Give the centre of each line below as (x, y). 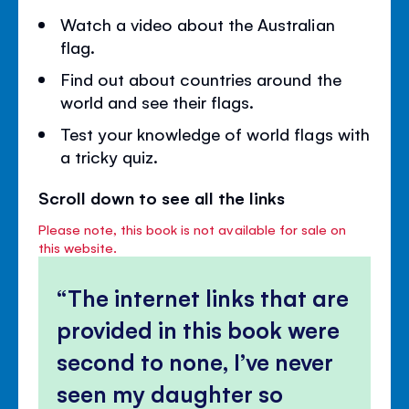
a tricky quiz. (110, 157)
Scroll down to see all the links (162, 198)
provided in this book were (199, 330)
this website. (78, 247)
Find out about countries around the (201, 79)
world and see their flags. (157, 102)
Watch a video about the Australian (198, 24)
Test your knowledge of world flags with (215, 134)
